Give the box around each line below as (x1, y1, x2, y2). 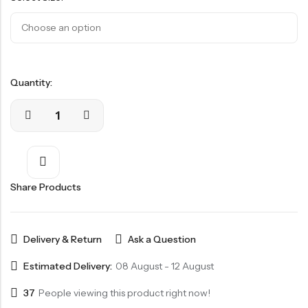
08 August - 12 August (115, 260, 214, 273)
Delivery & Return (23, 233, 102, 246)
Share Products (10, 180, 81, 193)
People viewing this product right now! (38, 287, 210, 300)
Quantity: (10, 76, 52, 89)
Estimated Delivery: (23, 260, 112, 273)
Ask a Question (128, 233, 197, 246)
